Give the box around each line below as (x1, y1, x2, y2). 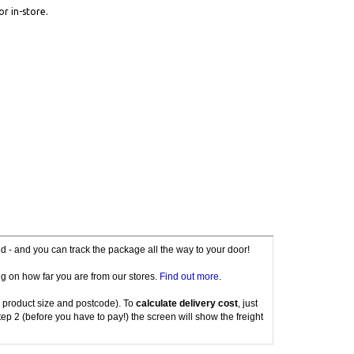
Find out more (159, 271, 219, 282)
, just (237, 298, 258, 309)
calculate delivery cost (135, 298, 238, 309)
